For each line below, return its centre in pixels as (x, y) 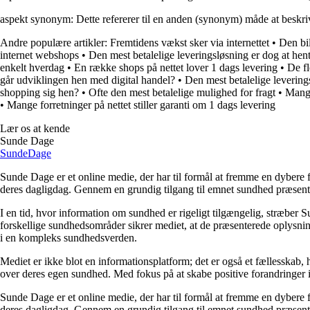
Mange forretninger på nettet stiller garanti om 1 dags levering (141, 104)
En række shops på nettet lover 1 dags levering (176, 67)
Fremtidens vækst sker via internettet (190, 42)
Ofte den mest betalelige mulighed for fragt (182, 92)
